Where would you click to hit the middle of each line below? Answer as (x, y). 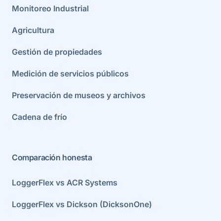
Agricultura (33, 30)
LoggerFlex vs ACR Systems (65, 182)
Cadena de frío (39, 117)
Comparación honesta (52, 157)
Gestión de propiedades (57, 52)
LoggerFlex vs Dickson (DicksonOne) (82, 204)
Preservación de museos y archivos (79, 95)
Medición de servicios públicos (70, 73)
